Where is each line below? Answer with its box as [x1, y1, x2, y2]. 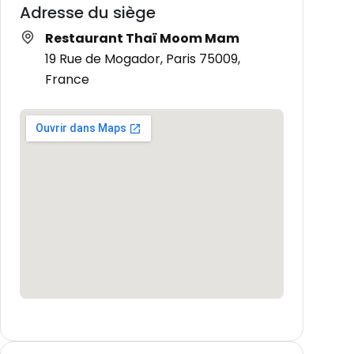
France [45, 70, 89, 88]
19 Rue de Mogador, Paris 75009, [45, 49, 240, 68]
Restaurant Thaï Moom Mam [45, 28, 239, 47]
